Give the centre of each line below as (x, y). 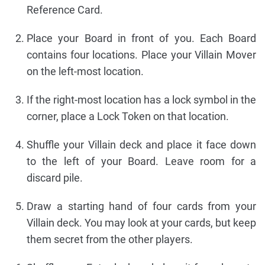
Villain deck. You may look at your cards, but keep (141, 222)
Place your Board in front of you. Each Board (141, 38)
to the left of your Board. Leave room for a (141, 161)
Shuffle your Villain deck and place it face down (141, 144)
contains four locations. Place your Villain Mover (141, 54)
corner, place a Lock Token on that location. (128, 116)
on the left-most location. (85, 71)
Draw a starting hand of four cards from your (141, 206)
